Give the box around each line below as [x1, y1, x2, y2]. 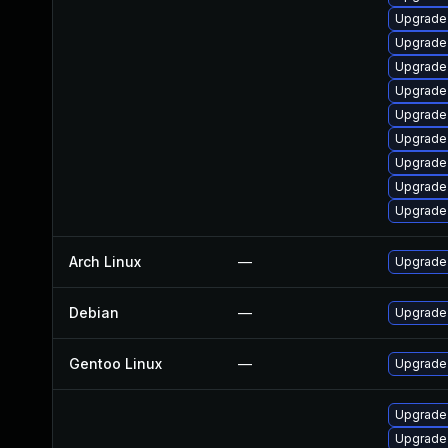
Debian [69, 304, 119, 321]
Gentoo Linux [69, 355, 162, 372]
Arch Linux [69, 253, 141, 270]
